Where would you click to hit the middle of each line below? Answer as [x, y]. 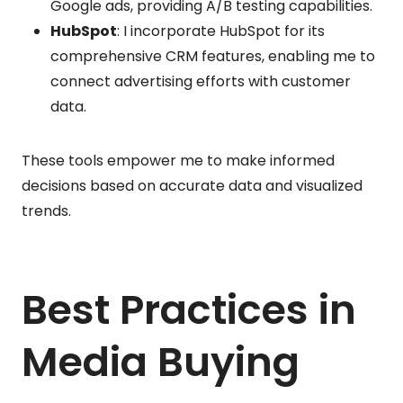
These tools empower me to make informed [178, 160]
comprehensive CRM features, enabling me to [213, 56]
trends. [46, 210]
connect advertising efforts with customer [201, 81]
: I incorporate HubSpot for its [221, 31]
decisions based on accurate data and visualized [192, 185]
